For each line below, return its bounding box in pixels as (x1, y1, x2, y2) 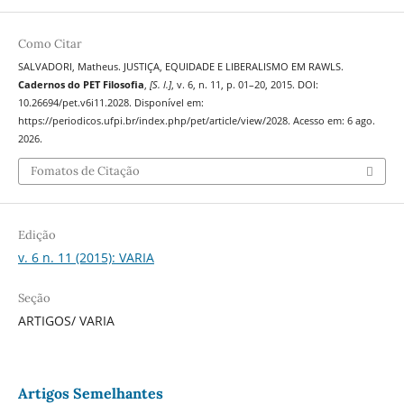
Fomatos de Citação (30, 162, 140, 179)
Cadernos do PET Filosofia (17, 78, 144, 92)
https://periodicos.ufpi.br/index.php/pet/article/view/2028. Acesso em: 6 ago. (17, 115, 375, 128)
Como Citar (17, 36, 82, 52)
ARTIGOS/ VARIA (17, 311, 115, 329)
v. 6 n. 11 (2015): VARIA (17, 248, 154, 266)
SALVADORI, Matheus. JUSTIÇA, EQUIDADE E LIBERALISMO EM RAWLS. (17, 60, 344, 74)
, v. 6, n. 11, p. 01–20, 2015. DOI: (170, 78, 318, 92)
